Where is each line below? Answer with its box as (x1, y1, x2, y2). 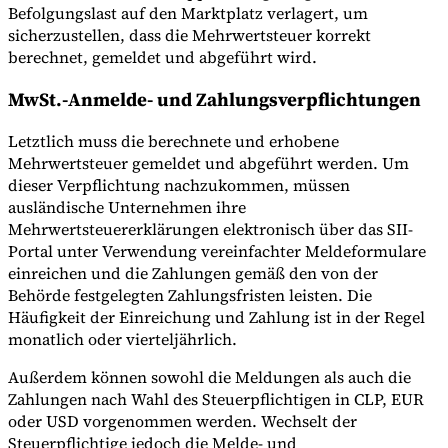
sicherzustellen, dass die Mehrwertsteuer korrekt (8, 23, 371, 46)
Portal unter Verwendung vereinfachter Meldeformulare (8, 240, 426, 263)
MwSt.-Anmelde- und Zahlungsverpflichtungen (8, 86, 421, 112)
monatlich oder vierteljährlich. (8, 328, 237, 351)
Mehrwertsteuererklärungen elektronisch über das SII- (8, 218, 413, 241)
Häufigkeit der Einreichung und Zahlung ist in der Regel (8, 306, 425, 329)
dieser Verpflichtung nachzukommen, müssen (8, 174, 350, 197)
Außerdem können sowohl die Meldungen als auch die (8, 366, 411, 389)
